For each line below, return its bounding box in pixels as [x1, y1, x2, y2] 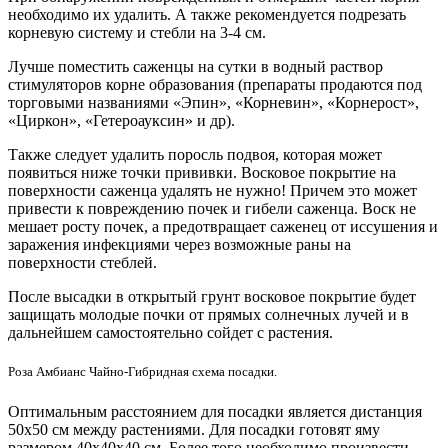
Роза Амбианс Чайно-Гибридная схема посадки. [8, 364, 277, 380]
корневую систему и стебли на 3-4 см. [8, 24, 266, 42]
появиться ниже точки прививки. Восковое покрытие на [8, 164, 396, 182]
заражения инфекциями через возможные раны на [8, 236, 351, 254]
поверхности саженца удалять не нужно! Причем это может [8, 182, 417, 200]
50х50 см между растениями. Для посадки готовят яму [8, 420, 380, 438]
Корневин [243, 94, 311, 112]
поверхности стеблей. [8, 254, 157, 272]
